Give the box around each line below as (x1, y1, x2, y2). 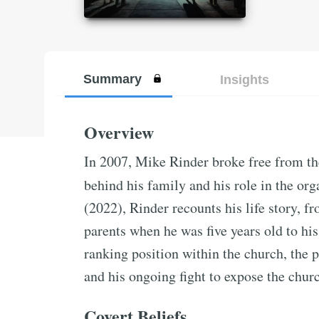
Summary (83, 71, 142, 86)
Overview (84, 120, 154, 145)
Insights (219, 72, 269, 87)
